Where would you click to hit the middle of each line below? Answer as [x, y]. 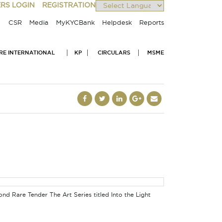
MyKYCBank [75, 23]
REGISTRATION [69, 5]
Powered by [116, 17]
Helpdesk [117, 23]
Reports [152, 23]
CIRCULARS [114, 53]
